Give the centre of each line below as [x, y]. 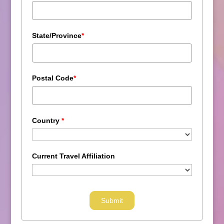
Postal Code [52, 78]
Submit [112, 200]
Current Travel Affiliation [73, 156]
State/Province [56, 35]
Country [46, 120]
